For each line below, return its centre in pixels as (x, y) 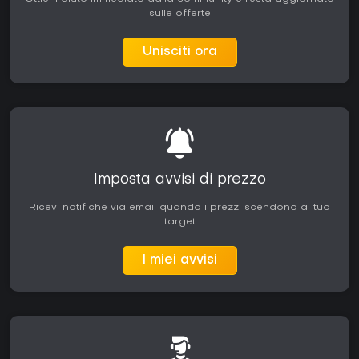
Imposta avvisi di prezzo (179, 180)
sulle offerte (179, 14)
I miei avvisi (179, 261)
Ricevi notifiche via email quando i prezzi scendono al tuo (179, 208)
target (179, 222)
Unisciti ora (179, 52)
